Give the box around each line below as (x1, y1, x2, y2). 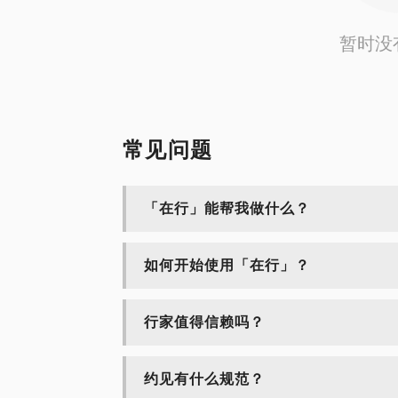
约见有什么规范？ (144, 371, 265, 387)
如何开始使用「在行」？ (144, 258, 310, 274)
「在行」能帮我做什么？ (144, 201, 310, 217)
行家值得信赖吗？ (144, 314, 265, 330)
